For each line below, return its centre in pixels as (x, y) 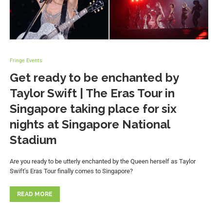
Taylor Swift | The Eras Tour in (92, 93)
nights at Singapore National (90, 124)
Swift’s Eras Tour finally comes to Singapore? (71, 171)
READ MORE (35, 194)
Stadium (33, 140)
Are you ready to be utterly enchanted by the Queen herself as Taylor (103, 161)
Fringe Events (26, 60)
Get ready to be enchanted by (94, 77)
